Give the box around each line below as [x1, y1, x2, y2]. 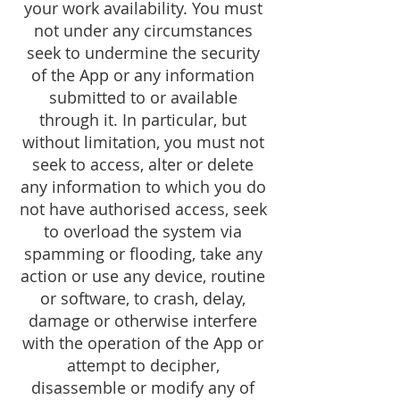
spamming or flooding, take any [23, 243, 262, 264]
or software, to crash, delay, [40, 287, 246, 309]
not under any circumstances [33, 20, 253, 41]
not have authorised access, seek [19, 198, 267, 220]
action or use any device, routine [21, 265, 265, 287]
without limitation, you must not [21, 131, 264, 153]
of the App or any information [31, 64, 254, 86]
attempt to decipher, [66, 354, 220, 376]
